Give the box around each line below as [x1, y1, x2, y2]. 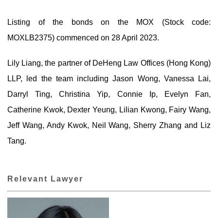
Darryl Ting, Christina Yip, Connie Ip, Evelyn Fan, [7, 90, 211, 98]
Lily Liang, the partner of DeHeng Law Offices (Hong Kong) [7, 59, 211, 67]
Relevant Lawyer [7, 175, 83, 183]
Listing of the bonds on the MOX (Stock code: [7, 18, 211, 26]
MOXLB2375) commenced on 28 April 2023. [7, 34, 159, 42]
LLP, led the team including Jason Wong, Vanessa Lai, [7, 74, 211, 83]
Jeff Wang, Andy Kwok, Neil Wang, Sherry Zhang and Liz [7, 121, 211, 129]
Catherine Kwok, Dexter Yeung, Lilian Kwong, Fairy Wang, [7, 106, 211, 114]
